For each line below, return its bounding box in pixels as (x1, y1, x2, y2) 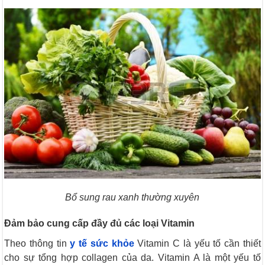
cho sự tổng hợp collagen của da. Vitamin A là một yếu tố (4, 253, 261, 263)
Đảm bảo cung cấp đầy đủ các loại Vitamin (4, 218, 195, 229)
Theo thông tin (4, 238, 70, 249)
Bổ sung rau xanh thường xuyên (65, 192, 200, 203)
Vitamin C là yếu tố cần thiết (134, 238, 261, 249)
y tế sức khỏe (70, 238, 134, 249)
